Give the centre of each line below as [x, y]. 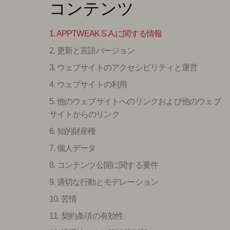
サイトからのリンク [84, 114]
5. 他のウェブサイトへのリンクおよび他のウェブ [135, 101]
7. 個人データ [73, 148]
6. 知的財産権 [73, 131]
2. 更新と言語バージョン [92, 51]
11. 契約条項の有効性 [87, 216]
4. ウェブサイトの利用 [88, 84]
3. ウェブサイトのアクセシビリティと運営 [123, 68]
